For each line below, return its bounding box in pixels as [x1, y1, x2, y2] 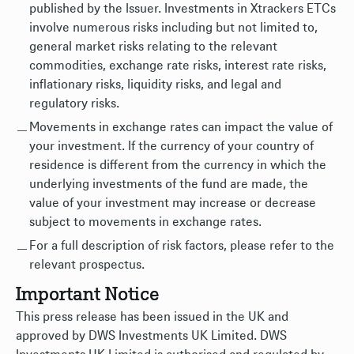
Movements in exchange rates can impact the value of [29, 121, 333, 134]
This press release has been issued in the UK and [16, 311, 288, 323]
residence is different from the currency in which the [29, 159, 326, 171]
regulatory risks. [29, 97, 119, 110]
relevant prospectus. [29, 258, 145, 271]
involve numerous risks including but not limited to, [29, 21, 318, 34]
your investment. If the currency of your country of [29, 140, 314, 153]
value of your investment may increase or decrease [29, 197, 316, 209]
